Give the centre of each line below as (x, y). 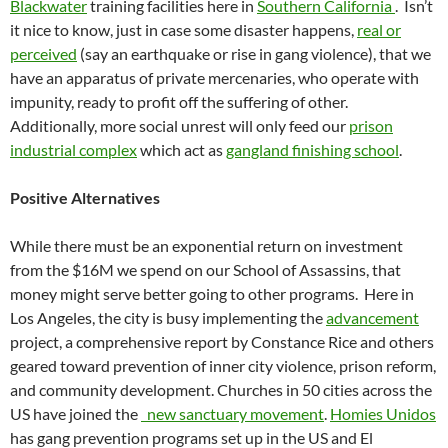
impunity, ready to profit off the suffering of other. (180, 102)
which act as (181, 150)
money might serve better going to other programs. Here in (212, 294)
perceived (43, 54)
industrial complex (73, 150)
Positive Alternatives (85, 198)
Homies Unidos (383, 414)
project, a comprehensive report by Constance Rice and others (222, 342)
